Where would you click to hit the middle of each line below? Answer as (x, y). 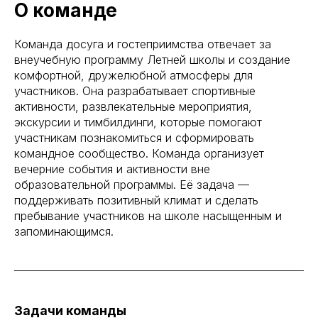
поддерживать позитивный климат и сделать (136, 200)
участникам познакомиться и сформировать (134, 137)
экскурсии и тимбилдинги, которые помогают (138, 122)
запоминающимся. (64, 231)
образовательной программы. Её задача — (132, 184)
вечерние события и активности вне (112, 169)
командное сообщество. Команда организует (139, 153)
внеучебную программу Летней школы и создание (152, 59)
